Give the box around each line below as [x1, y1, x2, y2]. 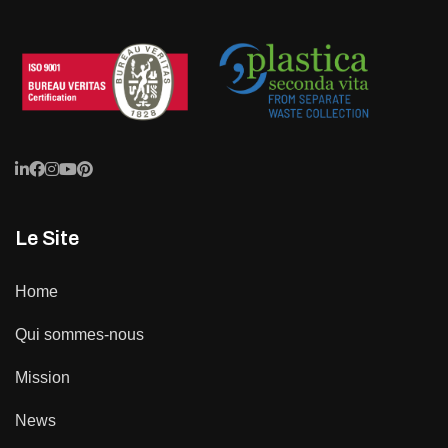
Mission [15, 368, 70, 386]
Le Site [15, 226, 79, 249]
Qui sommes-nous [15, 325, 144, 343]
